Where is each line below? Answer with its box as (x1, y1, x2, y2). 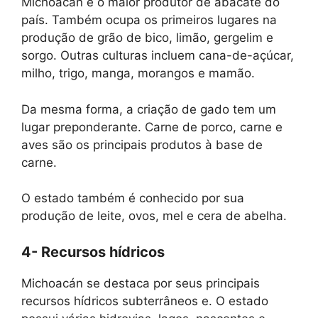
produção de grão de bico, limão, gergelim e (21, 31, 273, 45)
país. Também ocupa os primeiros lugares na (21, 13, 277, 27)
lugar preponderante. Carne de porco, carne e (21, 119, 283, 134)
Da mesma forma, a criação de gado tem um (21, 102, 276, 116)
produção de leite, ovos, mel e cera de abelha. (21, 209, 287, 223)
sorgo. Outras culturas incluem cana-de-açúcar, (21, 48, 294, 62)
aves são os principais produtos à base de (21, 137, 263, 152)
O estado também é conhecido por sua (21, 191, 244, 205)
